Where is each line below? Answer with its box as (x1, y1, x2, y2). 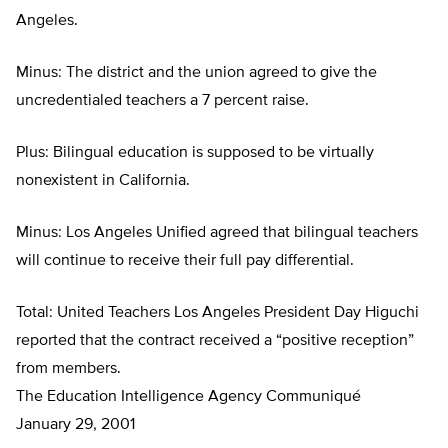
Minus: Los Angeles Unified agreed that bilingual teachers (16, 225, 418, 242)
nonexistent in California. (16, 173, 190, 190)
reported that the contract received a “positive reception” (16, 333, 414, 350)
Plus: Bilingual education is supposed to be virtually (16, 145, 374, 162)
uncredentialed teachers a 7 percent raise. (16, 93, 309, 110)
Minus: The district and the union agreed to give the (16, 65, 377, 82)
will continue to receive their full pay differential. (16, 253, 354, 270)
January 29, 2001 (16, 417, 135, 434)
